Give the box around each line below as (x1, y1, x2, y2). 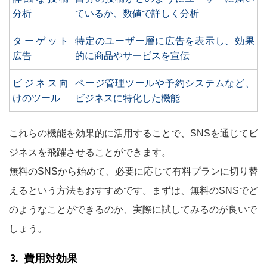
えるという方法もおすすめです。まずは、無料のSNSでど (9, 185, 258, 195)
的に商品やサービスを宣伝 (75, 51, 190, 61)
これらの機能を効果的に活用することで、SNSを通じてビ (9, 128, 258, 138)
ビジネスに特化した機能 (75, 93, 180, 103)
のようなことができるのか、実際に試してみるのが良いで (9, 204, 257, 215)
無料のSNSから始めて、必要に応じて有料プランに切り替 (9, 166, 258, 176)
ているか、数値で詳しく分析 (75, 8, 199, 18)
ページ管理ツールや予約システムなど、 (75, 78, 254, 88)
